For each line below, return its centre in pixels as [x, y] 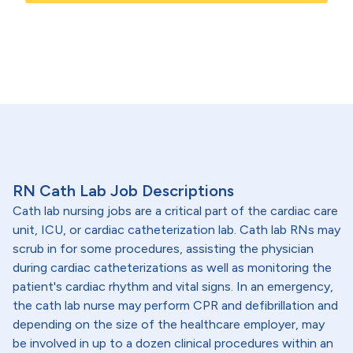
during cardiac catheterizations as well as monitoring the [172, 268]
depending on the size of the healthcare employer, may [169, 324]
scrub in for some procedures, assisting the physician [163, 249]
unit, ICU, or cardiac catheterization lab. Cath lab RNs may [176, 230]
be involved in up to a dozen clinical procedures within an [173, 343]
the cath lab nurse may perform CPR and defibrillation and [175, 305]
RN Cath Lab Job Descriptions [123, 191]
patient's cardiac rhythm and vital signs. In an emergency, [173, 286]
